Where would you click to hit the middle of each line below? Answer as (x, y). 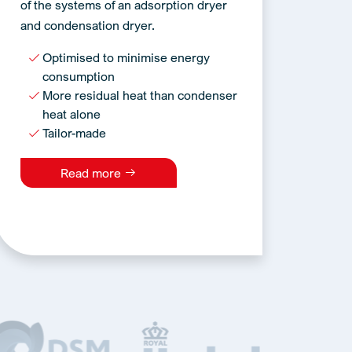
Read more (92, 173)
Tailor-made (74, 133)
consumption (78, 76)
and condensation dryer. (87, 25)
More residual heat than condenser (139, 95)
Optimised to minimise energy (126, 57)
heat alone (71, 114)
